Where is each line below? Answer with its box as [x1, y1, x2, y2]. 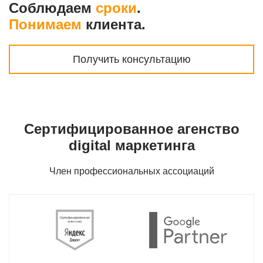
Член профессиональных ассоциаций [49, 166, 214, 177]
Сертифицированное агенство [23, 121, 240, 137]
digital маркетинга [68, 137, 195, 154]
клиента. [82, 16, 146, 33]
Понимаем [9, 16, 82, 33]
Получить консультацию [72, 53, 191, 66]
